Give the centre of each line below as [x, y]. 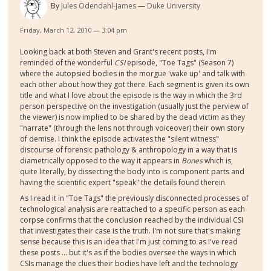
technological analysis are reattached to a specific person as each [133, 209]
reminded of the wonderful [67, 63]
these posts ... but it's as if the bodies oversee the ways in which [129, 252]
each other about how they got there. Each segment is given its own [135, 85]
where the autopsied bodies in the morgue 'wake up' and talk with [133, 74]
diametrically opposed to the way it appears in [101, 161]
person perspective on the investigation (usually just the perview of [135, 106]
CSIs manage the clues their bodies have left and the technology [129, 263]
